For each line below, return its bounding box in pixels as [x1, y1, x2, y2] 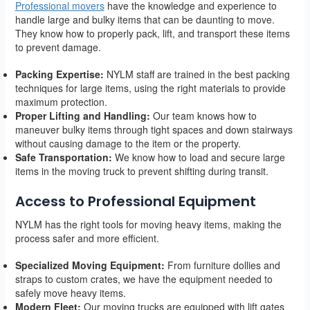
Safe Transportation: [15, 149, 112, 164]
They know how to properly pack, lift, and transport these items [15, 26, 290, 40]
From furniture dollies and [164, 257, 280, 272]
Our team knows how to [149, 108, 257, 122]
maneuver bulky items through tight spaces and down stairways [15, 122, 293, 136]
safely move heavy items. [15, 285, 126, 300]
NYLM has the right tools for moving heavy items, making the [15, 217, 282, 231]
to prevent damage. [15, 39, 101, 54]
